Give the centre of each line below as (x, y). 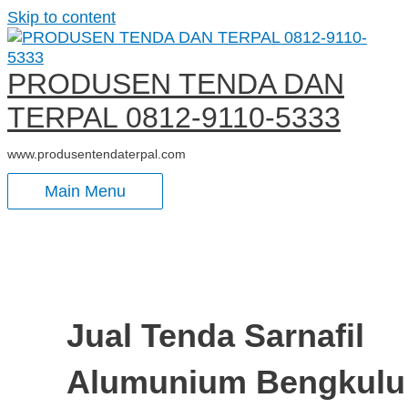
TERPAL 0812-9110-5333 (174, 117)
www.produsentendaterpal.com (97, 154)
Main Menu (85, 191)
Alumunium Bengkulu (235, 382)
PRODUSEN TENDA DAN (176, 84)
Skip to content (61, 17)
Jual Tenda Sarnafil (215, 335)
